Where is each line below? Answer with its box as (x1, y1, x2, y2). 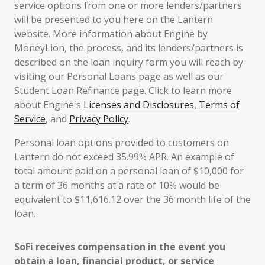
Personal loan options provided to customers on (14, 136, 229, 149)
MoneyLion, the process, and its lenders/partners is (14, 41, 243, 54)
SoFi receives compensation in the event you (14, 240, 225, 253)
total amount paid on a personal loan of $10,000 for (14, 164, 244, 177)
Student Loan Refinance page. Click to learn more (14, 84, 232, 97)
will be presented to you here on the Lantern (14, 13, 213, 26)
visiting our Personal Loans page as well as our (14, 70, 224, 83)
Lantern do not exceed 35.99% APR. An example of (14, 150, 234, 163)
